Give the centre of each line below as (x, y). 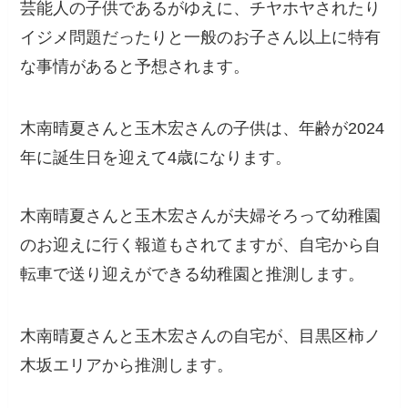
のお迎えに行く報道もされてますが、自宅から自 (201, 245)
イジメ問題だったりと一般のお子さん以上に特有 (201, 38)
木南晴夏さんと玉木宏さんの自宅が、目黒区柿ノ (201, 336)
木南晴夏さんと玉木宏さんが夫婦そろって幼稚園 (201, 216)
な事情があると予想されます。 (135, 67)
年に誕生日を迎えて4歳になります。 (156, 158)
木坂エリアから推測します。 (127, 365)
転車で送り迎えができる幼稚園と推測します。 (193, 275)
